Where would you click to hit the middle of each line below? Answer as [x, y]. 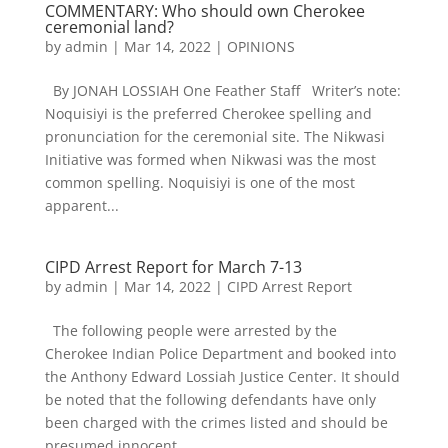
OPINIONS [260, 46]
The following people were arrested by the [190, 330]
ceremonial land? [109, 27]
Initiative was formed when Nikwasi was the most [210, 159]
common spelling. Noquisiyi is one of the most [199, 182]
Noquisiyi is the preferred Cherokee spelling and [208, 113]
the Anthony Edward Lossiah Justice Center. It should [222, 376]
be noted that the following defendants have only [210, 399]
